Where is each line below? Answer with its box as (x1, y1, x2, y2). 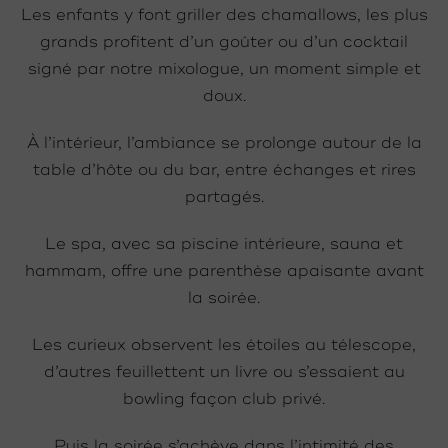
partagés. (184, 187, 264, 208)
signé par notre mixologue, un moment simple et (27, 59, 421, 80)
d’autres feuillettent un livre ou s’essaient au (43, 362, 405, 383)
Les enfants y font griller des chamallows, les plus (20, 5, 428, 26)
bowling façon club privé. (123, 389, 325, 410)
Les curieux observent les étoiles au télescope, (32, 335, 416, 356)
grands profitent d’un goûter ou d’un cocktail (40, 32, 408, 53)
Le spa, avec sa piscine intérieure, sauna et (45, 234, 403, 255)
